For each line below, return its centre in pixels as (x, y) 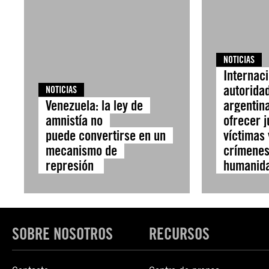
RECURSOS (180, 234)
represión (71, 165)
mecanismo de (81, 150)
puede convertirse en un (106, 135)
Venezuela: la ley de (94, 105)
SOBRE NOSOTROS (62, 234)
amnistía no (74, 120)
